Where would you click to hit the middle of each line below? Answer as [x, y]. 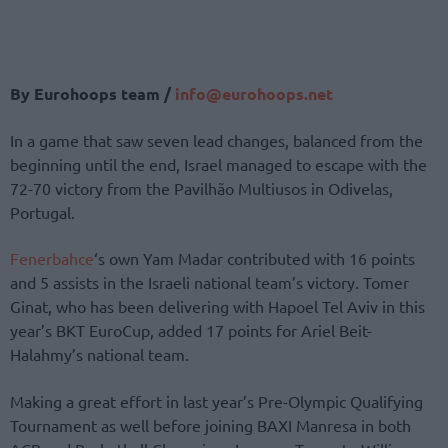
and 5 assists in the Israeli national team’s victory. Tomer [209, 282]
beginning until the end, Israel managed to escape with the [218, 164]
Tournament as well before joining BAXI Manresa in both [210, 424]
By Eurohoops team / [90, 94]
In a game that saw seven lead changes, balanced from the [216, 140]
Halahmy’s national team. [99, 354]
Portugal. [42, 212]
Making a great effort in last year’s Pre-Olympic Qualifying [216, 400]
